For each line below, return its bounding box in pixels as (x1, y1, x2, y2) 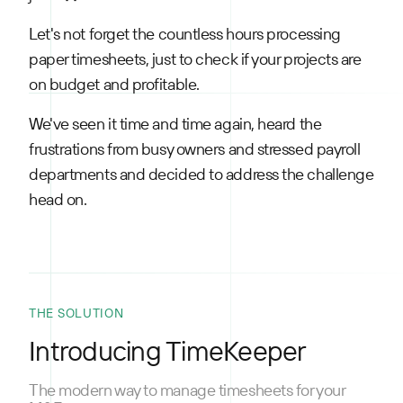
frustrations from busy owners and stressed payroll (29, 139, 361, 159)
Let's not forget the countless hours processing (29, 23, 341, 44)
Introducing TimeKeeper (29, 334, 307, 368)
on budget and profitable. (29, 74, 200, 94)
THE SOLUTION (29, 305, 124, 321)
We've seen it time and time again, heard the (29, 113, 322, 134)
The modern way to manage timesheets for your (29, 380, 345, 400)
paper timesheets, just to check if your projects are (29, 49, 362, 69)
